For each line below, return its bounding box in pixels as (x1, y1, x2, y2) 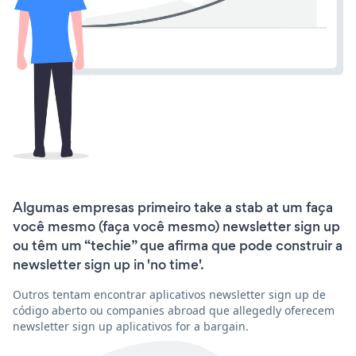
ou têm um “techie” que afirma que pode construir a (13, 235, 342, 255)
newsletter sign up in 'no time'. (13, 254, 204, 274)
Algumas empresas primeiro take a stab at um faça (13, 197, 333, 217)
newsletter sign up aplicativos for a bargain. (13, 318, 249, 334)
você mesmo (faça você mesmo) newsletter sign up (13, 216, 340, 236)
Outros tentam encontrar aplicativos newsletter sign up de (13, 286, 326, 302)
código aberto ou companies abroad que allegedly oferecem (13, 302, 335, 318)
